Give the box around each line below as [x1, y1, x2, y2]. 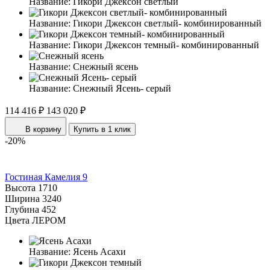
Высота [5, 182, 36, 193]
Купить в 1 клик [74, 124, 131, 134]
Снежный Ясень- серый [73, 83, 171, 93]
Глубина [5, 204, 39, 215]
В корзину [25, 124, 61, 134]
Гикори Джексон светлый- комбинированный [73, 17, 262, 28]
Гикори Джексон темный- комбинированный [73, 39, 259, 50]
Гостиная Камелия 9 [5, 171, 87, 182]
